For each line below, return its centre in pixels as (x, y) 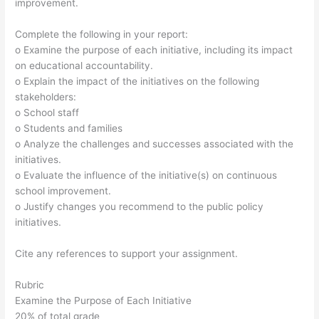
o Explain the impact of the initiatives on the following (137, 82)
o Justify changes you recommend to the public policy (140, 207)
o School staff (47, 113)
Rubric (30, 285)
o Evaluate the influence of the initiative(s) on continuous (146, 176)
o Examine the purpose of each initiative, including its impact (154, 50)
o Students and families (69, 129)
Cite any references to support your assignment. (127, 254)
